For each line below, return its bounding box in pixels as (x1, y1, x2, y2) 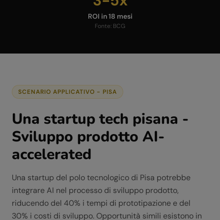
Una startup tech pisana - (12, 109, 189, 129)
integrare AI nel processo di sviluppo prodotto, (12, 185, 179, 195)
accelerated (12, 144, 91, 165)
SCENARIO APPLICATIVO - (18, 88, 103, 96)
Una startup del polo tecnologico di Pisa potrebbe (12, 172, 191, 183)
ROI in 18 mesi (87, 12, 133, 21)
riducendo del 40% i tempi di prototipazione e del (12, 198, 191, 208)
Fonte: (95, 22, 113, 30)
